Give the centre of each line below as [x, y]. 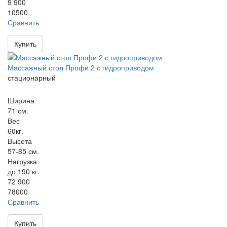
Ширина [21, 100]
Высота [20, 141]
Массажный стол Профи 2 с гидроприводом [81, 67]
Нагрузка [22, 161]
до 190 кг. [24, 171]
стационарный [32, 78]
